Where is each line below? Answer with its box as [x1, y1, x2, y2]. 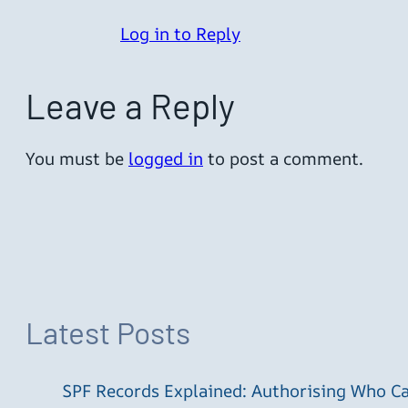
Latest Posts [25, 313, 190, 352]
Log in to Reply [120, 22, 240, 46]
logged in [128, 146, 203, 170]
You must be [25, 146, 128, 170]
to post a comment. [203, 146, 363, 170]
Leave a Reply [25, 83, 235, 127]
